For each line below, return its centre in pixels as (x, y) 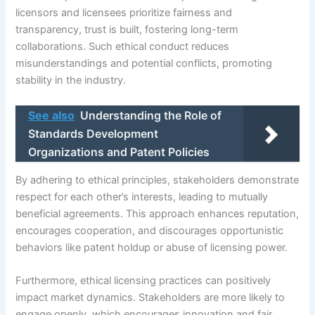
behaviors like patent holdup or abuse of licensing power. (152, 248)
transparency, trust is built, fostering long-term (127, 30)
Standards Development (94, 133)
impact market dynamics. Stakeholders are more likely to (150, 298)
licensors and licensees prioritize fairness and (124, 13)
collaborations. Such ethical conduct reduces (123, 47)
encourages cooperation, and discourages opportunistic (150, 231)
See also (52, 115)
